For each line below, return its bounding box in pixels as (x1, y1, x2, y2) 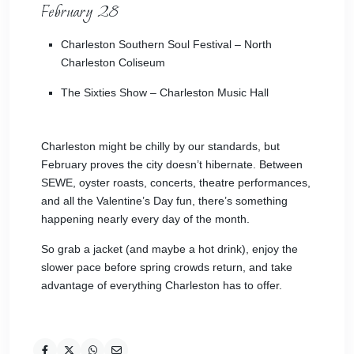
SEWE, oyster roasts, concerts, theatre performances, (41, 176, 311, 189)
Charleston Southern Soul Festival (61, 38, 232, 51)
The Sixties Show (61, 86, 147, 99)
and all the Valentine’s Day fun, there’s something (41, 194, 288, 207)
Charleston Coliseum (61, 56, 165, 69)
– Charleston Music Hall (147, 86, 269, 99)
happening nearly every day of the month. (41, 213, 250, 225)
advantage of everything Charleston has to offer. (41, 279, 282, 292)
